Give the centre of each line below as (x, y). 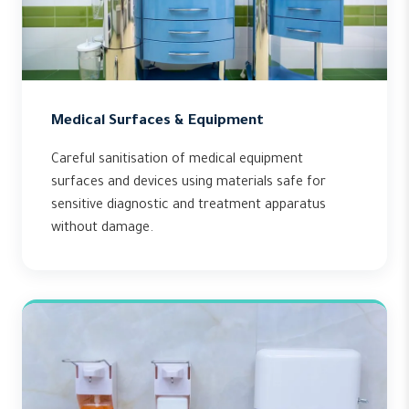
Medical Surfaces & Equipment (157, 122)
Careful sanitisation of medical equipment (177, 161)
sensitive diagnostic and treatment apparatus (189, 206)
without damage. (102, 229)
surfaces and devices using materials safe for (189, 184)
